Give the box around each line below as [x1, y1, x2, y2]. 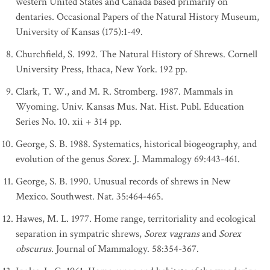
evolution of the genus [16, 152, 107, 166]
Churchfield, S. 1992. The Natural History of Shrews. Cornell [16, 48, 257, 61]
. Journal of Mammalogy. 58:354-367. [51, 242, 199, 256]
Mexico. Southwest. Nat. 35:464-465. [16, 190, 163, 203]
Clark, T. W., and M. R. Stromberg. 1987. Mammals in [16, 85, 233, 98]
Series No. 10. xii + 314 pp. [16, 115, 122, 128]
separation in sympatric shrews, [16, 227, 144, 240]
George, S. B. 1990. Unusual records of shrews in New [16, 175, 230, 188]
